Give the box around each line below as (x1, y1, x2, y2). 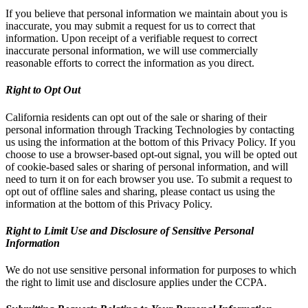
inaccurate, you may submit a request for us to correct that (5, 20, 255, 32)
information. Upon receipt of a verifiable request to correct (5, 32, 257, 45)
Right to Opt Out (5, 84, 80, 96)
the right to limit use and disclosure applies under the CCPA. (5, 276, 267, 289)
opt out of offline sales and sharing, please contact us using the (5, 185, 275, 197)
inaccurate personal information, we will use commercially (5, 45, 258, 57)
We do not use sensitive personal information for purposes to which (5, 264, 296, 276)
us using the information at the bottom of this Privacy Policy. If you (5, 135, 296, 148)
